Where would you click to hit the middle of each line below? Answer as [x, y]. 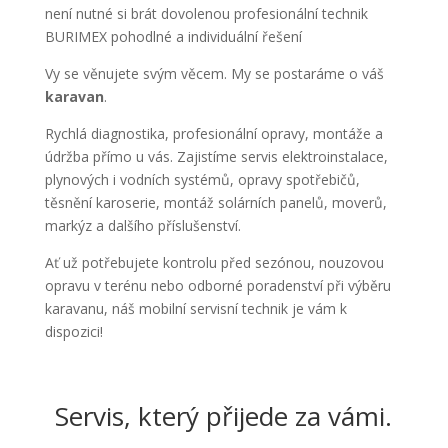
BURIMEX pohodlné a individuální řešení [173, 36]
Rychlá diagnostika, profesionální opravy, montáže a [213, 133]
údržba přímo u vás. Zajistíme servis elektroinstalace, [216, 156]
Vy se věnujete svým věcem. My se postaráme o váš [214, 73]
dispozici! [73, 331]
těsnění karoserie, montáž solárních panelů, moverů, [215, 202]
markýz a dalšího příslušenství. [142, 225]
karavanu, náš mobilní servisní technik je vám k [195, 308]
